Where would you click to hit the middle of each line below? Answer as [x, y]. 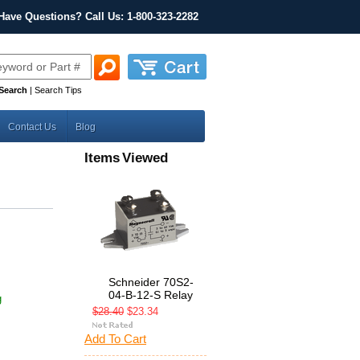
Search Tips [58, 90]
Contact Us [32, 127]
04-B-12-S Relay [151, 295]
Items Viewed [126, 158]
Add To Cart [115, 339]
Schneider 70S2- [151, 282]
